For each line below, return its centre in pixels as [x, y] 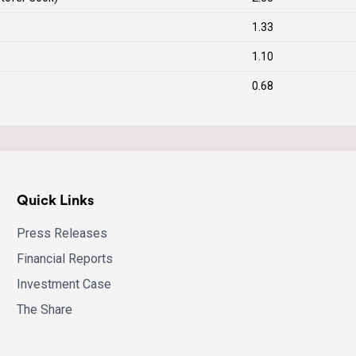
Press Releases [62, 233]
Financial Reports [65, 259]
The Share [45, 310]
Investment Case [64, 284]
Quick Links [56, 200]
